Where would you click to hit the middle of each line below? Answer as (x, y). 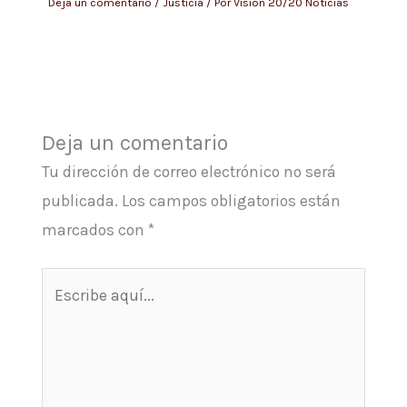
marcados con (95, 229)
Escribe (68, 281)
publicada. (80, 200)
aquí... (63, 310)
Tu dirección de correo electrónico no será (189, 171)
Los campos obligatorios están (232, 200)
